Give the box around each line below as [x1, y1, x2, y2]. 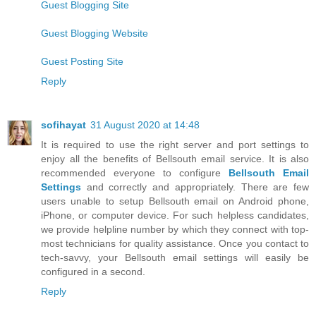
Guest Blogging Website [41, 28, 148, 39]
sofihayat [41, 119, 86, 131]
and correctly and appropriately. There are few [81, 181, 309, 193]
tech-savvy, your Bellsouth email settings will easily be [41, 252, 309, 264]
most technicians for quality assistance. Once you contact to [41, 238, 309, 250]
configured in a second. [41, 266, 145, 278]
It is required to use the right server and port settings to [41, 139, 309, 151]
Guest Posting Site [41, 56, 123, 68]
